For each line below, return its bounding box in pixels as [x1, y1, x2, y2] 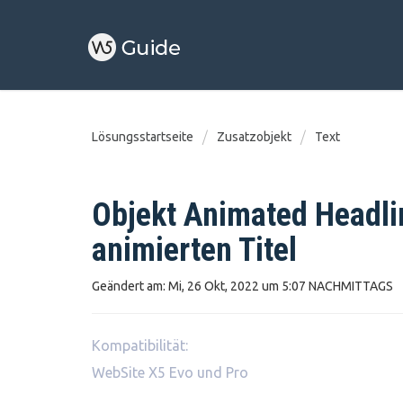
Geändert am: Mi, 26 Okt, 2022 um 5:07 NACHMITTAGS [92, 279, 393, 293]
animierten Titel [92, 231, 297, 269]
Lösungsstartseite [92, 130, 196, 144]
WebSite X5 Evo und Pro [92, 364, 248, 381]
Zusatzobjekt [217, 130, 291, 144]
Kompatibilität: [92, 337, 188, 354]
